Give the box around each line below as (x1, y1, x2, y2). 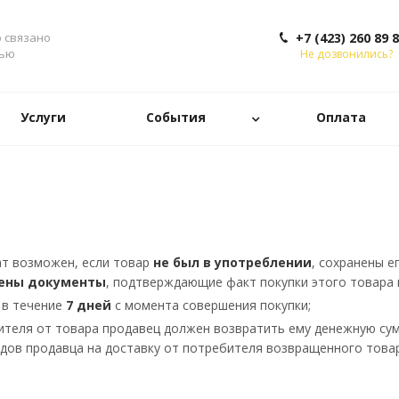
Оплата (315, 109, 366, 126)
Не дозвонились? (300, 46, 393, 61)
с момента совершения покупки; (111, 297, 311, 313)
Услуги (20, 109, 66, 126)
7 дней (62, 297, 111, 313)
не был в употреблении (153, 254, 312, 271)
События (146, 109, 206, 126)
